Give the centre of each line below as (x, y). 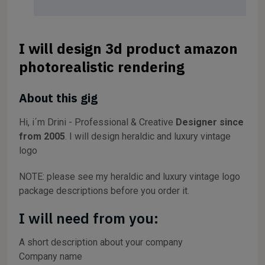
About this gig (58, 98)
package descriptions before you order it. (104, 191)
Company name (51, 256)
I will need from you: (89, 218)
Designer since (210, 122)
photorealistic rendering (102, 67)
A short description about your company (101, 242)
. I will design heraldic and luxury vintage (148, 136)
